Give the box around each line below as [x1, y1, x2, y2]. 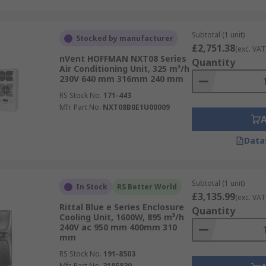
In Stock [75, 182, 107, 192]
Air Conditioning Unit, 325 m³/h [59, 63, 189, 74]
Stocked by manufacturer [75, 33, 173, 43]
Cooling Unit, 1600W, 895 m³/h [59, 211, 184, 223]
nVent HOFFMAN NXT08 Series [59, 53, 186, 64]
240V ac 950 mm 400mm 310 [59, 221, 177, 233]
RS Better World [116, 182, 177, 192]
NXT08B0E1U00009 [102, 102, 170, 112]
